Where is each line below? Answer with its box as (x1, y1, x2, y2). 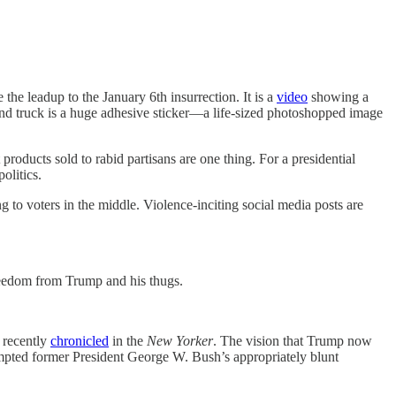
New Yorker (147, 333, 213, 348)
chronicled (50, 333, 109, 348)
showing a (308, 89, 369, 104)
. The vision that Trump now (213, 333, 372, 348)
